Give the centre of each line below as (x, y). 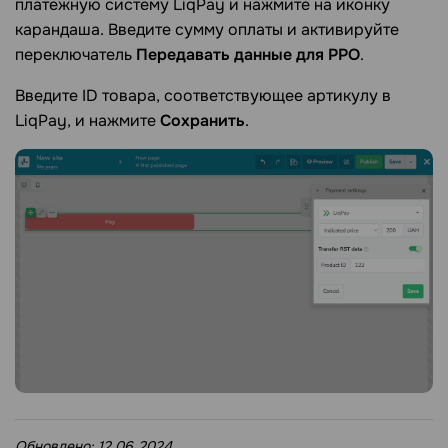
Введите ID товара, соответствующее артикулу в (203, 96)
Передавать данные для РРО (248, 55)
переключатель (75, 55)
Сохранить (202, 121)
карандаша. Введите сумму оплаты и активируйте (207, 30)
